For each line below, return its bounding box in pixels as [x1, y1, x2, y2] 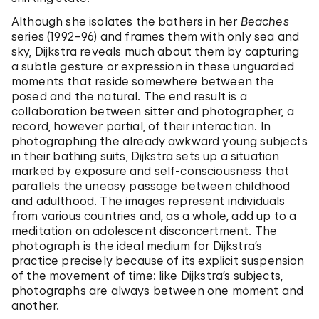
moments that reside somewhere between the [11, 74, 275, 88]
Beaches [240, 14, 289, 28]
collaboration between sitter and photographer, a [11, 104, 294, 118]
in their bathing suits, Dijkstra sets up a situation [11, 149, 280, 163]
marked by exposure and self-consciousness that [11, 164, 290, 178]
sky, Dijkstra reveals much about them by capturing [11, 44, 300, 58]
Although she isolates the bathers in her [11, 14, 241, 28]
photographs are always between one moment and [11, 283, 304, 298]
